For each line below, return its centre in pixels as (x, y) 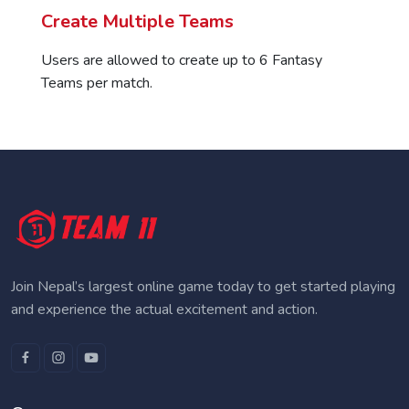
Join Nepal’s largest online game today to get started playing (203, 286)
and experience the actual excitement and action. (164, 309)
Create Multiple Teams (137, 21)
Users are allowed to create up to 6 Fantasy (182, 60)
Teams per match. (97, 83)
